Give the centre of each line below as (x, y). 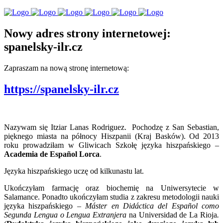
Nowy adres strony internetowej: (87, 33)
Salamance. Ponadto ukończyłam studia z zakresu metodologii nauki (111, 197)
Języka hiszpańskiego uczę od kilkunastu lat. (74, 171)
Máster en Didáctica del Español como (152, 206)
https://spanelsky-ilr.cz (61, 89)
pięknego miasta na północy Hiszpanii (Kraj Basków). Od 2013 (111, 136)
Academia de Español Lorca (52, 154)
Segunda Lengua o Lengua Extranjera (66, 215)
